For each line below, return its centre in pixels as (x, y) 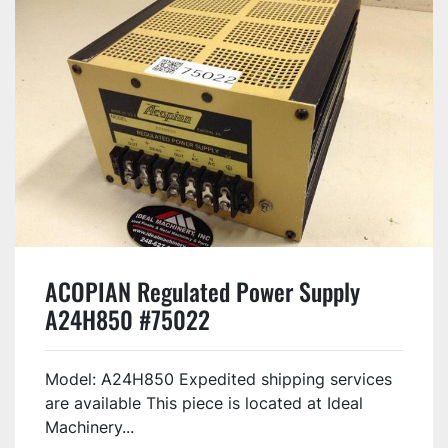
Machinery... (89, 426)
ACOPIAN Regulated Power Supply (202, 290)
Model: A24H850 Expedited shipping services (218, 378)
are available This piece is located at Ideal (204, 402)
